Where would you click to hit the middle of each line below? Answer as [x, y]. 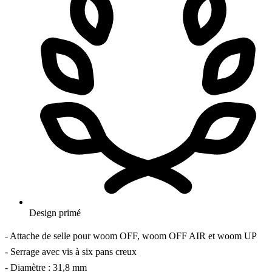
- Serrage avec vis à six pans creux [71, 251]
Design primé [55, 212]
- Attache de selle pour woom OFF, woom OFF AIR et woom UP [131, 236]
